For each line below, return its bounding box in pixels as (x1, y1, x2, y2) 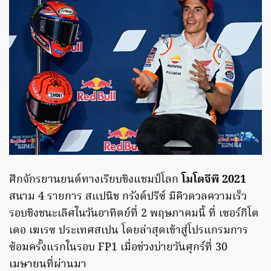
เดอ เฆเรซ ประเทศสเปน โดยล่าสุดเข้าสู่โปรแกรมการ (9, 222, 248, 240)
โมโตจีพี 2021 (181, 171, 246, 189)
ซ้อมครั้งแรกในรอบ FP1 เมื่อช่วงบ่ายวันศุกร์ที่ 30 (9, 239, 227, 257)
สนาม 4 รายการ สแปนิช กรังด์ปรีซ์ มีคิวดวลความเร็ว (9, 188, 247, 206)
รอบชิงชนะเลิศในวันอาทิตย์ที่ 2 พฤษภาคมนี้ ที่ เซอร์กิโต (9, 205, 259, 223)
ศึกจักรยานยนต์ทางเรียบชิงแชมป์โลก (9, 171, 181, 189)
